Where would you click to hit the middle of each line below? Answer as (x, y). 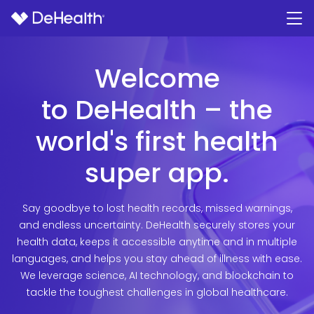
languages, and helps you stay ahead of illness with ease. (157, 259)
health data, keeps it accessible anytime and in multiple (157, 242)
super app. (157, 173)
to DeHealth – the (157, 110)
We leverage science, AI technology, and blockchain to (157, 275)
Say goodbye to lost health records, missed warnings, (157, 208)
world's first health (157, 141)
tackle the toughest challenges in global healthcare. (157, 292)
